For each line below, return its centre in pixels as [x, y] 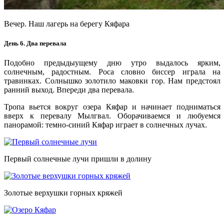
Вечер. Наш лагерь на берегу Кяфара [67, 23]
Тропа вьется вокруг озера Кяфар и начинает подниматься [112, 106]
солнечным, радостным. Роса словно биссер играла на [112, 71]
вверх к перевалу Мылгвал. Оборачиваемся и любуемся [112, 115]
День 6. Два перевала [35, 43]
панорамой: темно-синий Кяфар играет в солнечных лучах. [105, 124]
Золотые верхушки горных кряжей [63, 192]
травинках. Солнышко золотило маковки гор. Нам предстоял [112, 80]
